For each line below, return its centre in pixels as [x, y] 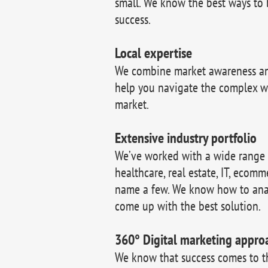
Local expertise [153, 53]
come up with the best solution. [188, 206]
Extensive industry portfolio [186, 138]
